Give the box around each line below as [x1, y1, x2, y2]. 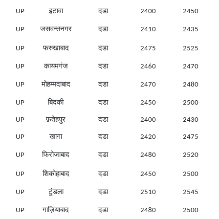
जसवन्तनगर [40, 26, 72, 34]
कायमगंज [44, 63, 68, 71]
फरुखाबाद [43, 45, 69, 53]
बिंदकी [48, 99, 64, 107]
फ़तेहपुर [46, 116, 66, 124]
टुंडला [48, 189, 64, 197]
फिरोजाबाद [42, 152, 69, 159]
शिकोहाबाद [42, 171, 69, 178]
